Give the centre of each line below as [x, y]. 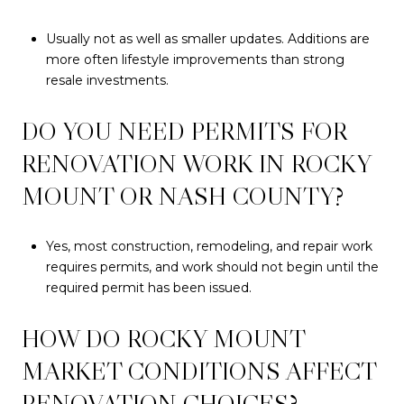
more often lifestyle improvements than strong [195, 59]
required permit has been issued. [148, 287]
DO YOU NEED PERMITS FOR [184, 131]
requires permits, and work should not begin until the [212, 266]
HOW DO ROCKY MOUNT [163, 339]
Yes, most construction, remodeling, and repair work [209, 246]
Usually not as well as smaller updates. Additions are [207, 38]
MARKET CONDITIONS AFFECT [199, 371]
